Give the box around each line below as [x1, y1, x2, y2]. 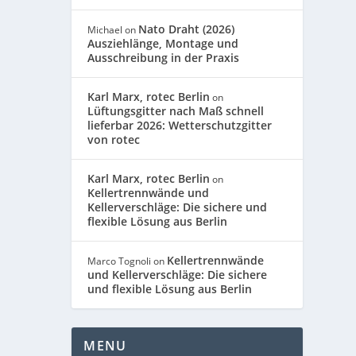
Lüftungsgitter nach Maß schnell [87, 103, 265, 119]
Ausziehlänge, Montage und [87, 36, 239, 52]
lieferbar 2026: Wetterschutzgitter [87, 118, 273, 133]
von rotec [87, 132, 141, 148]
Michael [87, 23, 123, 37]
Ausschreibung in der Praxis [87, 50, 240, 66]
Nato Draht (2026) [138, 21, 235, 37]
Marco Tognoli [87, 254, 152, 269]
